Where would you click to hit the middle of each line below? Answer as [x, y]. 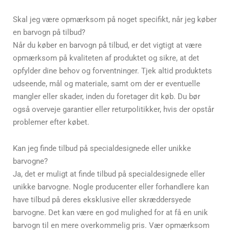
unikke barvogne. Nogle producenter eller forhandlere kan [111, 187]
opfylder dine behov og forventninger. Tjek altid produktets [112, 71]
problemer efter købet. [51, 122]
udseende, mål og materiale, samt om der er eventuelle [107, 84]
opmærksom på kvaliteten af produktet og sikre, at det [106, 58]
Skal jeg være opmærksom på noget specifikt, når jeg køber [115, 20]
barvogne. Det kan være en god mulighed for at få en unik [110, 213]
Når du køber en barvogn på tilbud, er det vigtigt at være [107, 45]
